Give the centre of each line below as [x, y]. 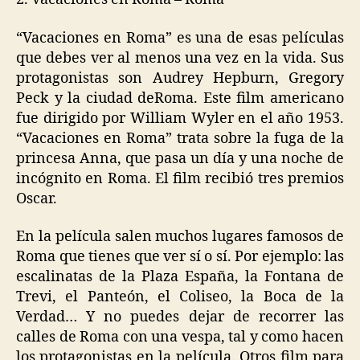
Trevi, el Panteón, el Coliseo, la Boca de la [180, 297]
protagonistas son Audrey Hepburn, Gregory [180, 78]
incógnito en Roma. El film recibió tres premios [180, 178]
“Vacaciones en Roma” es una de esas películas [180, 38]
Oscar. [37, 198]
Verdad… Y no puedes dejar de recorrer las [180, 317]
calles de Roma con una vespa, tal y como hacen [180, 337]
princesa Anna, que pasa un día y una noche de [180, 158]
